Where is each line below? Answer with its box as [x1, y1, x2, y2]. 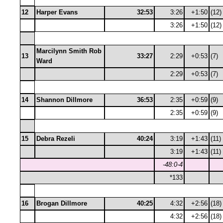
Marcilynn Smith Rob [36, 47, 102, 55]
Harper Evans [36, 8, 78, 16]
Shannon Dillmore [36, 96, 93, 104]
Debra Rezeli [36, 135, 75, 142]
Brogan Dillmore [36, 200, 87, 207]
